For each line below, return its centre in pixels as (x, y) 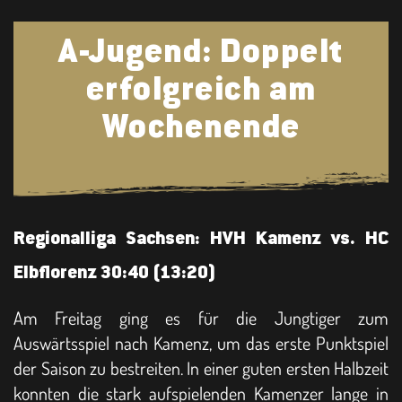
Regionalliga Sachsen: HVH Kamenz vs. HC (201, 239)
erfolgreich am (201, 91)
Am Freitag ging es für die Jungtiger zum (201, 317)
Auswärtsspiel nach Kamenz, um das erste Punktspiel (201, 342)
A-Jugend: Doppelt (201, 53)
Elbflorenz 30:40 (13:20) (115, 273)
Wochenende (201, 128)
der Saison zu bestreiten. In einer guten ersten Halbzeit (201, 367)
